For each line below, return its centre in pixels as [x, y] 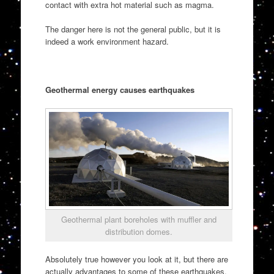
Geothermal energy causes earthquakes [120, 89]
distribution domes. [139, 231]
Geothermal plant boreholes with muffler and [139, 219]
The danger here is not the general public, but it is [133, 29]
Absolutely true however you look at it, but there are [136, 259]
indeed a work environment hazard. [107, 41]
